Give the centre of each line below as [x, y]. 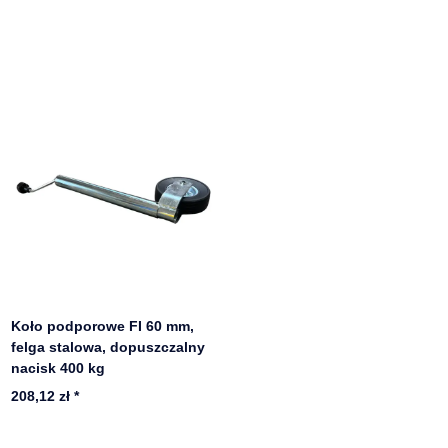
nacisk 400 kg [58, 367]
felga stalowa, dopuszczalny [108, 346]
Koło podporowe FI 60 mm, [103, 325]
